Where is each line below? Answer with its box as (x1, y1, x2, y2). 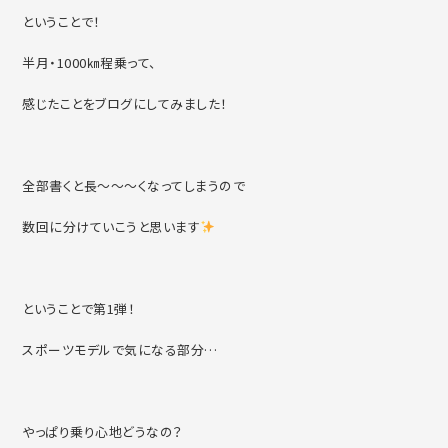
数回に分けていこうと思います (22, 217, 201, 236)
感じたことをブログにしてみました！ (22, 94, 228, 113)
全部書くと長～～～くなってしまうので (22, 176, 246, 195)
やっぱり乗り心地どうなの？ (22, 422, 183, 441)
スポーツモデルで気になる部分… (22, 340, 218, 359)
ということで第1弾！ (22, 299, 136, 318)
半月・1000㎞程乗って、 (22, 53, 157, 72)
